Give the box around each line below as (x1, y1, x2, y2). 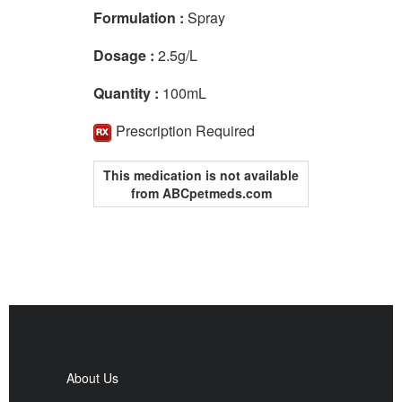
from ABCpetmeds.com (130, 183, 272, 202)
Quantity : (93, 83, 162, 103)
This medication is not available (103, 165, 299, 184)
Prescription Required (116, 120, 255, 141)
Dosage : (93, 45, 158, 66)
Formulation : (93, 7, 188, 28)
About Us (66, 368, 118, 387)
